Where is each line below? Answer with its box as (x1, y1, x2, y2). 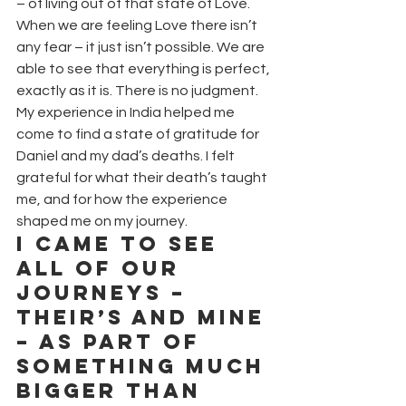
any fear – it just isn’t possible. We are (16, 39, 267, 54)
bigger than (16, 377, 210, 403)
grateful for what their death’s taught (16, 169, 270, 185)
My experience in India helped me (16, 104, 237, 120)
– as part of (16, 328, 209, 354)
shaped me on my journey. (16, 213, 188, 228)
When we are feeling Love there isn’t (16, 17, 260, 33)
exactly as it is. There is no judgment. (16, 82, 258, 98)
